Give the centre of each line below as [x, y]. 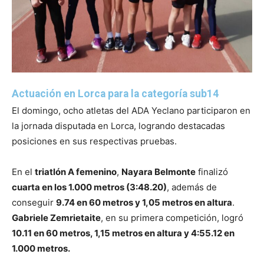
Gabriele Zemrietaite [56, 218]
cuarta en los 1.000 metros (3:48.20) [89, 187]
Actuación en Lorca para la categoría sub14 [115, 94]
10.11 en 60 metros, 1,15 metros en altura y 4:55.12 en [123, 233]
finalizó [212, 172]
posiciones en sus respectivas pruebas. [94, 141]
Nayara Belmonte [159, 172]
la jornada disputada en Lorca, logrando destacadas [118, 126]
